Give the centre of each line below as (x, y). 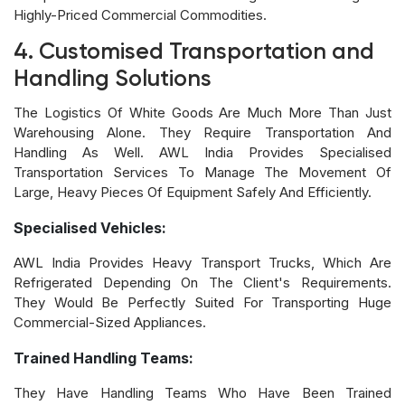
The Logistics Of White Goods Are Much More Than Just (202, 112)
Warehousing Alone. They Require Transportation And (202, 132)
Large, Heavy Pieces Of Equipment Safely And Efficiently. (193, 192)
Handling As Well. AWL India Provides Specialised (202, 152)
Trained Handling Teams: (104, 358)
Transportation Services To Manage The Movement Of (202, 172)
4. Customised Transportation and (194, 52)
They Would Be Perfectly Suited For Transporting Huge (202, 302)
